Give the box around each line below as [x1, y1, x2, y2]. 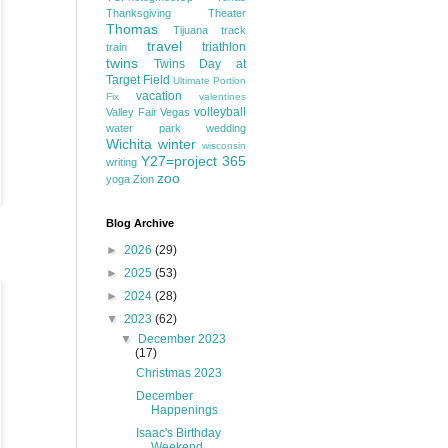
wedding [206, 122, 246, 134]
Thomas [106, 21, 158, 37]
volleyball [194, 105, 247, 119]
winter [158, 136, 196, 152]
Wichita [106, 136, 152, 152]
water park [106, 122, 181, 134]
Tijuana [172, 24, 208, 36]
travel [146, 38, 182, 54]
